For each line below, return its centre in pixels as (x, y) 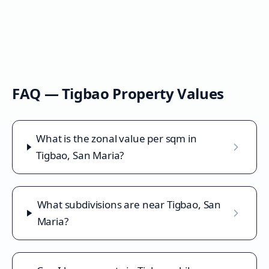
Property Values (166, 93)
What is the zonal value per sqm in (116, 138)
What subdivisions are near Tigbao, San (129, 204)
